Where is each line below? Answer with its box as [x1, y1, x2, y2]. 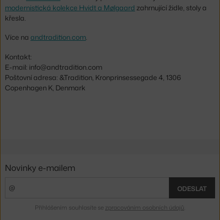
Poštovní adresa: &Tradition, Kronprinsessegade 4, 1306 [5, 72, 181, 82]
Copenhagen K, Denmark [5, 82, 85, 92]
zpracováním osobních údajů [105, 203, 184, 212]
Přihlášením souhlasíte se [35, 203, 105, 212]
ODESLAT [177, 184, 207, 193]
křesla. [5, 13, 27, 23]
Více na [5, 32, 30, 42]
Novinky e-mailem [5, 161, 75, 173]
